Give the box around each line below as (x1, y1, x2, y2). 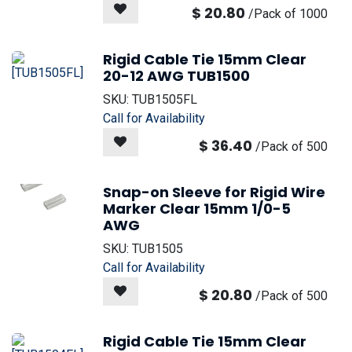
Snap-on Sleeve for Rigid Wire (103, 182, 325, 202)
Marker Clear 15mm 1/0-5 (103, 199, 291, 218)
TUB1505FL (132, 92, 197, 107)
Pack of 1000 (253, 6, 328, 21)
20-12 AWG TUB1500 (103, 66, 250, 86)
